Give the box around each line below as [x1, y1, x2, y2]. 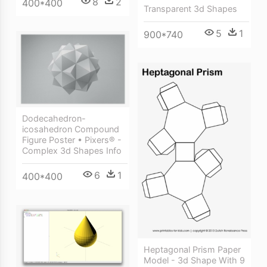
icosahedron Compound [22, 123, 119, 134]
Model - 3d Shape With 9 [144, 255, 245, 266]
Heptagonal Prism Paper [144, 244, 241, 255]
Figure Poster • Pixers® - [22, 134, 122, 145]
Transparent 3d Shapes [144, 3, 237, 14]
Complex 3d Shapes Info [22, 145, 122, 156]
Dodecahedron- [22, 113, 86, 123]
